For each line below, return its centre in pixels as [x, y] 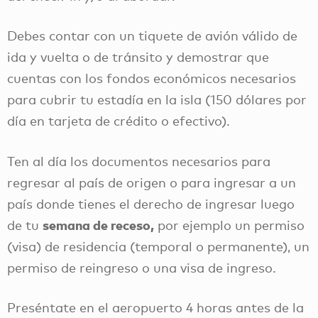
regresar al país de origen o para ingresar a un [152, 182]
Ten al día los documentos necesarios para [139, 161]
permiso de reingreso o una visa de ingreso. [142, 267]
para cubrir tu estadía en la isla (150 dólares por [157, 100]
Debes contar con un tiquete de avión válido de [152, 36]
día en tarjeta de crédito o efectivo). [119, 121]
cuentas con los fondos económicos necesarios [152, 78]
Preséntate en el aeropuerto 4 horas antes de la [155, 308]
